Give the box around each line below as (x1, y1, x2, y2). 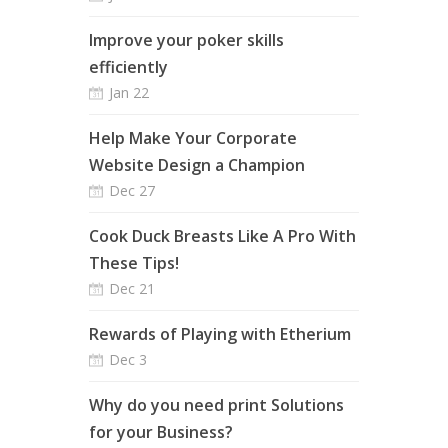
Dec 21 (109, 279, 155, 298)
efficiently (89, 56, 168, 78)
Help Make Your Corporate (89, 127, 297, 149)
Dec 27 (109, 181, 155, 200)
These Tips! (89, 252, 179, 274)
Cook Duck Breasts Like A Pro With (89, 225, 356, 247)
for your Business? (89, 421, 233, 443)
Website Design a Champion (89, 154, 305, 176)
